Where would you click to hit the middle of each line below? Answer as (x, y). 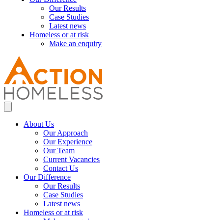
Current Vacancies (71, 160)
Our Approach (66, 133)
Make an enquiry (75, 44)
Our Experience (68, 142)
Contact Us (61, 168)
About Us (39, 124)
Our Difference (47, 177)
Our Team (59, 151)
